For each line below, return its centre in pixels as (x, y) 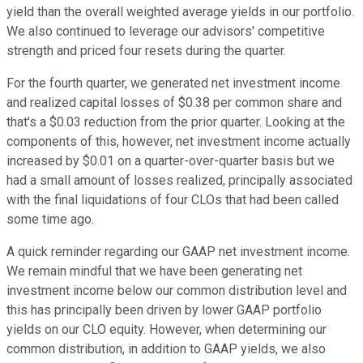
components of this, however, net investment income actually (179, 142)
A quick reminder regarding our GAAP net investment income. (178, 252)
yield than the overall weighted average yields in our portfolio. (180, 12)
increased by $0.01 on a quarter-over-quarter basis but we (171, 161)
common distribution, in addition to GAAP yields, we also (166, 349)
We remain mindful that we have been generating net (154, 271)
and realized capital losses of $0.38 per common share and (174, 103)
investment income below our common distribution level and (177, 291)
